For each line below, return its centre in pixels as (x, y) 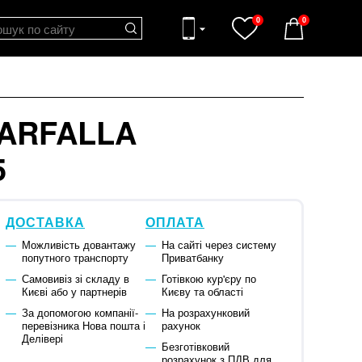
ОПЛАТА (175, 222)
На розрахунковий (205, 313)
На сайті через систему (219, 245)
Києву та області (202, 292)
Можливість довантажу (78, 245)
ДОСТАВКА (45, 222)
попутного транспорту (75, 258)
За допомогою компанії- (80, 313)
